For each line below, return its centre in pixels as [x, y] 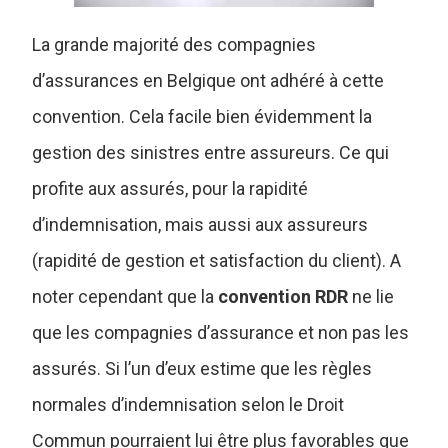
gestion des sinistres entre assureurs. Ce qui [211, 152]
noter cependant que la [125, 296]
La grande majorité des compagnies [174, 44]
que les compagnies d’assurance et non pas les [221, 332]
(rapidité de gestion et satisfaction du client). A [217, 260]
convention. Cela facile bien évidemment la [202, 116]
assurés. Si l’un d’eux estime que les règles [202, 368]
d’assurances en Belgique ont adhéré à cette [208, 80]
